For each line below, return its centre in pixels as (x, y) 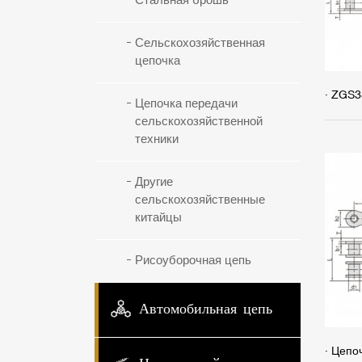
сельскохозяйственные (200, 200)
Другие (154, 182)
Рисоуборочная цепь (193, 261)
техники (157, 139)
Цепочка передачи (186, 104)
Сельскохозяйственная (200, 43)
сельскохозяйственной (199, 122)
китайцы (158, 218)
